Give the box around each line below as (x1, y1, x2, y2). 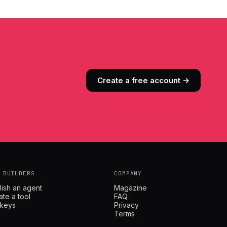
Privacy (114, 201, 139, 210)
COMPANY (114, 170, 142, 177)
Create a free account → (97, 75, 190, 85)
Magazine (114, 183, 147, 193)
